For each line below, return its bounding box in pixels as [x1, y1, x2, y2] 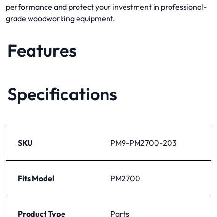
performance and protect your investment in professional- [6, 1, 207, 12]
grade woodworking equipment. [6, 13, 115, 23]
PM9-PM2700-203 [110, 138, 177, 148]
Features [7, 39, 77, 61]
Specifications [7, 82, 117, 105]
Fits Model [18, 173, 54, 183]
